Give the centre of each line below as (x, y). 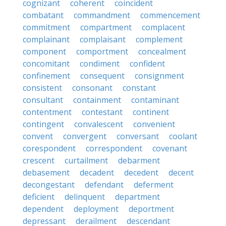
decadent (97, 173)
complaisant (103, 39)
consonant (92, 88)
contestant (102, 112)
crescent (39, 160)
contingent (43, 124)
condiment (100, 64)
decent (181, 173)
